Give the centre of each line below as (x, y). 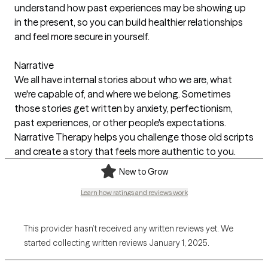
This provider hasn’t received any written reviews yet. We (129, 228)
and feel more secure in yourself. (82, 36)
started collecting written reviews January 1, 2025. (117, 243)
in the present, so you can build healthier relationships (129, 22)
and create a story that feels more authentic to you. (125, 151)
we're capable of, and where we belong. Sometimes (123, 94)
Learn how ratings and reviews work (134, 192)
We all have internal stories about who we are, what (123, 79)
